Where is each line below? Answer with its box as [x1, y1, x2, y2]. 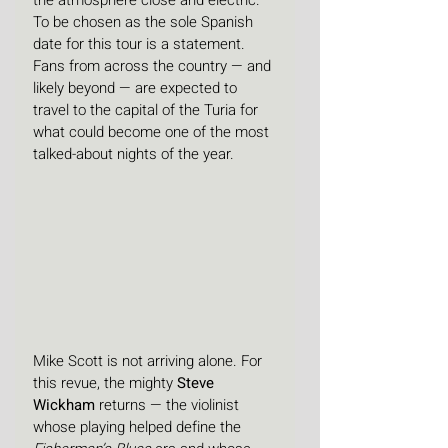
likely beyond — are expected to [33, 77, 241, 99]
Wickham [33, 393, 95, 416]
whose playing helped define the [33, 415, 245, 438]
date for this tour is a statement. [33, 33, 249, 55]
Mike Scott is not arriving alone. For [33, 349, 266, 372]
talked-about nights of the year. [33, 143, 234, 165]
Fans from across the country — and [33, 55, 275, 77]
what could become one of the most [33, 121, 273, 143]
